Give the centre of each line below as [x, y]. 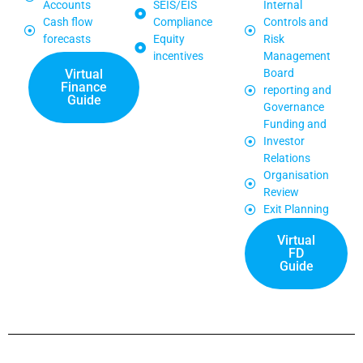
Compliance [182, 22]
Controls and [295, 22]
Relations [286, 158]
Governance [293, 107]
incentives [178, 56]
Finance [84, 88]
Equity [169, 39]
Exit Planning [296, 209]
